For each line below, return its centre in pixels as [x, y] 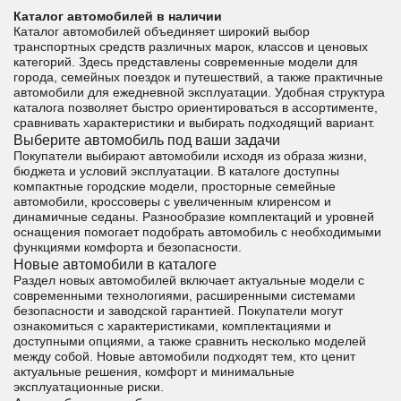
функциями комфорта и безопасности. [128, 247]
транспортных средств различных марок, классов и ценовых [191, 47]
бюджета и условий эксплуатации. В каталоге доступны [176, 171]
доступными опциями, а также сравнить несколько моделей [190, 341]
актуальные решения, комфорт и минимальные [154, 371]
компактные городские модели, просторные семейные [175, 186]
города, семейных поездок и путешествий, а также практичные [198, 77]
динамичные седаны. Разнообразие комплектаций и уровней [194, 217]
